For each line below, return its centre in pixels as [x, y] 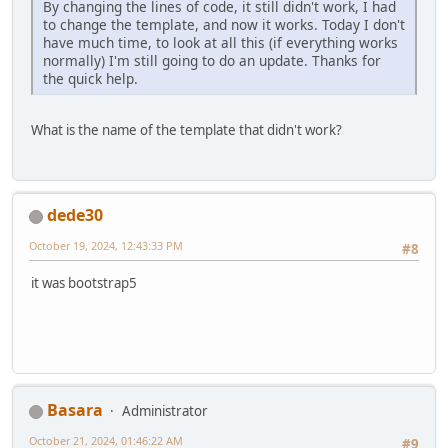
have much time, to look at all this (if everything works [220, 42]
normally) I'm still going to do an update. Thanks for [212, 60]
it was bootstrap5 [84, 283]
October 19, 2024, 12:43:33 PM [106, 246]
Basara [75, 410]
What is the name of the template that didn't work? [186, 129]
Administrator [165, 411]
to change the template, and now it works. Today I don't [224, 24]
